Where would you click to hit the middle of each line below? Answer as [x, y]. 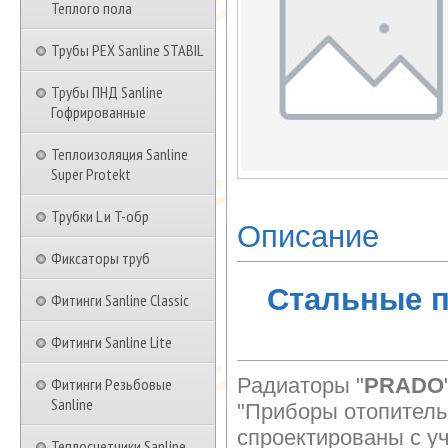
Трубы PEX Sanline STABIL [127, 50]
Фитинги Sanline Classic [120, 300]
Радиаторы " [300, 385]
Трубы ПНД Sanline [107, 92]
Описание [308, 236]
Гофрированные [98, 112]
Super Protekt [91, 174]
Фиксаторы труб [100, 258]
